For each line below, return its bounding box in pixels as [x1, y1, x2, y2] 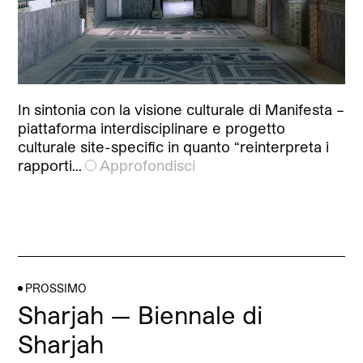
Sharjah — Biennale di [18, 300, 263, 330]
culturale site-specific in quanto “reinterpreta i [18, 138, 330, 156]
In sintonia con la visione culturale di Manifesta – [18, 100, 345, 119]
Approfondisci [100, 156, 196, 175]
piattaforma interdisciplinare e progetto [18, 119, 286, 138]
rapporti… [18, 156, 83, 175]
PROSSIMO [25, 281, 88, 296]
